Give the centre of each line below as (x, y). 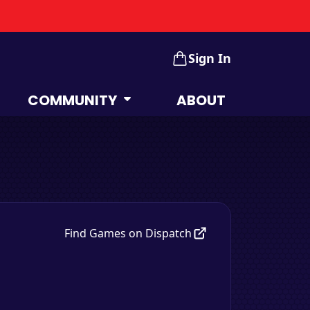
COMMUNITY (73, 100)
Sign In (210, 58)
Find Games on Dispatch (128, 233)
